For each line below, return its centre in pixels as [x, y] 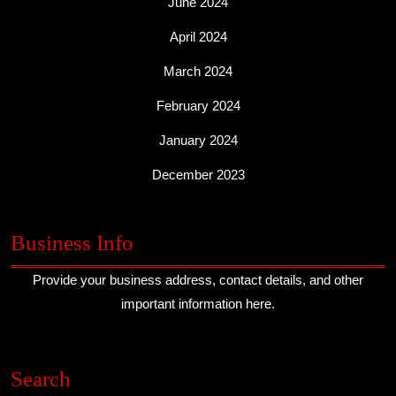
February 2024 [198, 106]
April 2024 [198, 37]
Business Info [72, 243]
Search [41, 379]
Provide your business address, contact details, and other [198, 280]
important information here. [198, 304]
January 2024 [198, 141]
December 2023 [198, 175]
